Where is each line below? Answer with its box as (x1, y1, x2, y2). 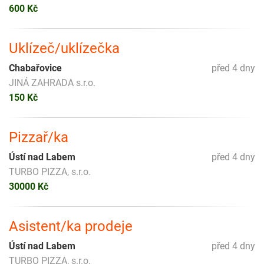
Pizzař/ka (9, 129, 68, 146)
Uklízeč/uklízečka (9, 40, 120, 57)
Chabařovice (9, 62, 62, 74)
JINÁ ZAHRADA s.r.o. (9, 77, 95, 89)
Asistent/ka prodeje (9, 218, 133, 235)
